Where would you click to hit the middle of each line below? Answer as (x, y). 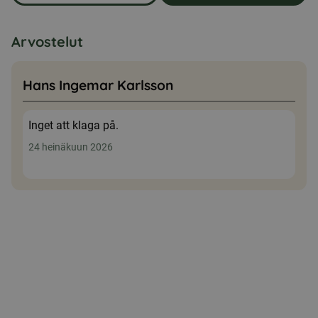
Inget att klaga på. (73, 125)
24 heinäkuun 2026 (71, 147)
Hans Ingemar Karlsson (98, 85)
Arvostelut (47, 42)
